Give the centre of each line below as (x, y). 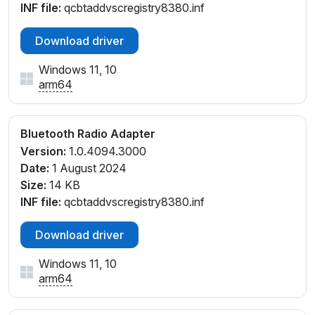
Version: (43, 152)
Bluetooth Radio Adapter (88, 134)
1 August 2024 (88, 168)
